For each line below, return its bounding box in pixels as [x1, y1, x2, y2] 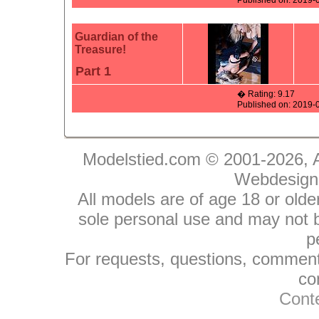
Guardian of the [75, 31, 158, 43]
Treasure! [75, 43, 126, 56]
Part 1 [75, 64, 111, 78]
